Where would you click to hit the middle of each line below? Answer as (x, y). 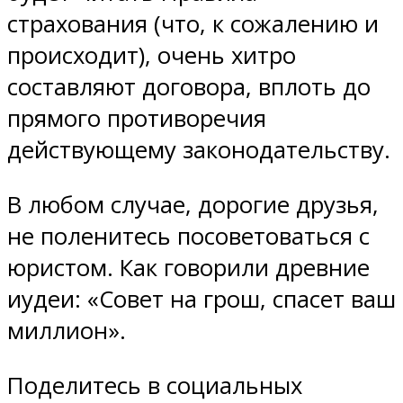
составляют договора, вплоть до (189, 87)
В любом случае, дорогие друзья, (193, 204)
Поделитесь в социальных (155, 385)
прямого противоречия (137, 119)
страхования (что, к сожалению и (193, 24)
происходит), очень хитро (152, 56)
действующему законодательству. (199, 150)
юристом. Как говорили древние (188, 267)
